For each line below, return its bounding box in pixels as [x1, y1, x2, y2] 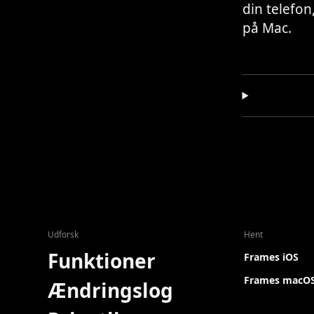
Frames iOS [244, 250, 299, 264]
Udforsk [48, 228, 78, 240]
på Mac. [242, 19, 292, 37]
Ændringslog [48, 277, 173, 303]
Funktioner [48, 247, 156, 274]
